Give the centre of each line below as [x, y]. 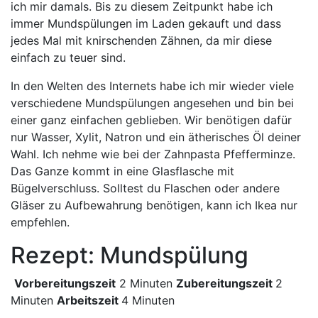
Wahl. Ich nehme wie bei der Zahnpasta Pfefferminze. [153, 154]
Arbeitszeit [89, 300]
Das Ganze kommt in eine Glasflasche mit [122, 171]
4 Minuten [148, 300]
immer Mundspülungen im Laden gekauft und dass [146, 23]
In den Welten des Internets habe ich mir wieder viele [152, 86]
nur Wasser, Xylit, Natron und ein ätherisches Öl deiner [156, 137]
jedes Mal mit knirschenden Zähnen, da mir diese [141, 40]
